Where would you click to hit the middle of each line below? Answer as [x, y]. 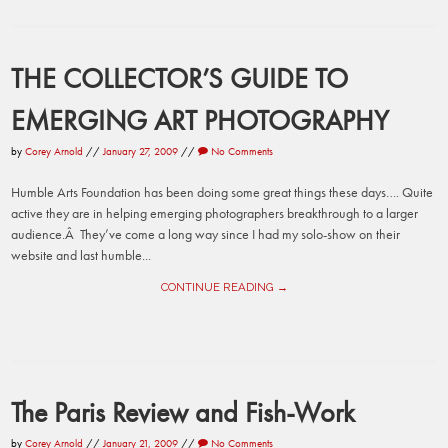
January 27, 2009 [141, 150]
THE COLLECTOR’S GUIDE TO [180, 77]
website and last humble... [81, 255]
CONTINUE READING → [224, 287]
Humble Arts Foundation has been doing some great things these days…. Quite [222, 192]
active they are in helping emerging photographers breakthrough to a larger [215, 213]
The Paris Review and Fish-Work [183, 412]
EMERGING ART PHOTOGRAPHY [200, 119]
